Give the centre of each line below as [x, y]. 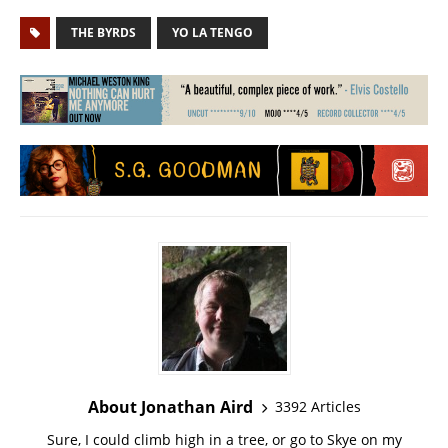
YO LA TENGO [212, 32]
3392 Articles [317, 407]
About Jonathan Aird [170, 406]
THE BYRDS [103, 32]
